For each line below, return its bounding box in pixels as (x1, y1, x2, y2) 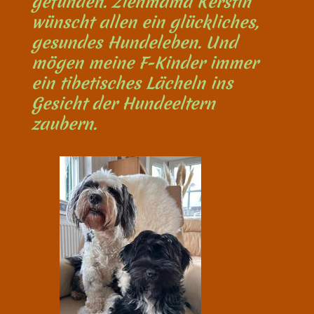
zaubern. (32, 113, 97, 135)
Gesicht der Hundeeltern (32, 93, 215, 115)
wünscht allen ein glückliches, (32, 11, 259, 34)
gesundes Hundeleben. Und (32, 32, 238, 54)
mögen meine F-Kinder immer (32, 52, 258, 74)
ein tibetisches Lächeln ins (32, 72, 233, 95)
